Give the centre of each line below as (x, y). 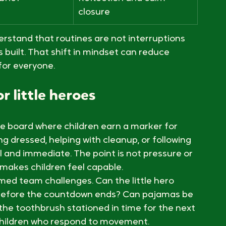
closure (94, 66)
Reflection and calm (123, 52)
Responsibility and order (130, 29)
